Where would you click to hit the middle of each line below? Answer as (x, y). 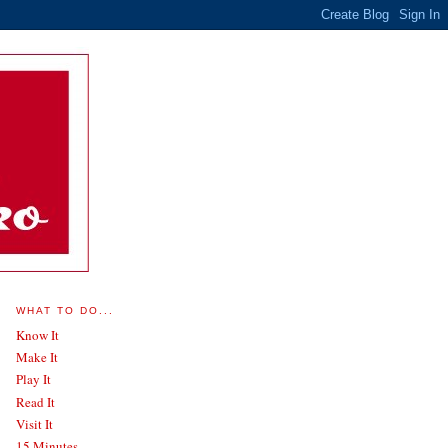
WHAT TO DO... (65, 311)
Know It (37, 334)
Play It (33, 379)
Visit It (34, 423)
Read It (35, 401)
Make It (37, 357)
